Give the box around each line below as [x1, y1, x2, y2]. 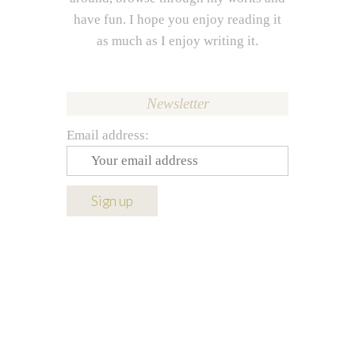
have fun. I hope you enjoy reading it [74, 12, 281, 28]
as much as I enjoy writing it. [97, 33, 258, 49]
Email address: [67, 128, 149, 143]
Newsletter [146, 95, 209, 113]
